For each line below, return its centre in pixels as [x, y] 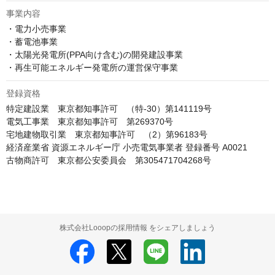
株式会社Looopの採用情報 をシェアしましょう [137, 228]
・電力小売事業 [36, 29]
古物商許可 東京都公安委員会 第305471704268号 [109, 161]
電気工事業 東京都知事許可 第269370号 [90, 122]
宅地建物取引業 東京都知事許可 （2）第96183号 [107, 135]
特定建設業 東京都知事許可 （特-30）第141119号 [109, 109]
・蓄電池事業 [32, 42]
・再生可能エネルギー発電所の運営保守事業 [92, 68]
